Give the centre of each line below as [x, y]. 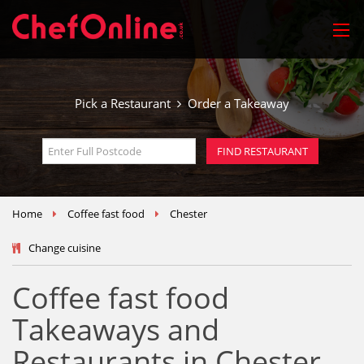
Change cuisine [65, 248]
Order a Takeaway [235, 103]
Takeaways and [116, 329]
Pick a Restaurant [126, 103]
